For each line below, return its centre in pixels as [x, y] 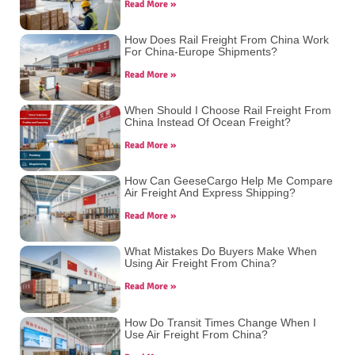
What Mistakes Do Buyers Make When [221, 252]
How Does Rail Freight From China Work [227, 40]
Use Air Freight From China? [197, 334]
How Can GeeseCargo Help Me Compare [229, 181]
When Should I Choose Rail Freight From [228, 111]
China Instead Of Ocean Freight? [208, 122]
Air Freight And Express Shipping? [210, 193]
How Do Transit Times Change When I [221, 322]
